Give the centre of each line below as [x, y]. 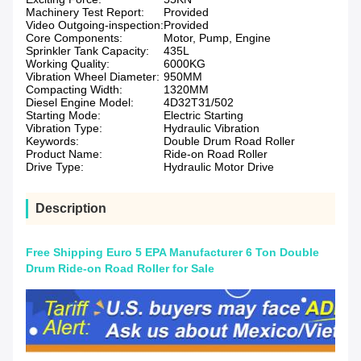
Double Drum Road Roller [229, 141]
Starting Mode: [63, 116]
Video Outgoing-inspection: [95, 25]
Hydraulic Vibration [212, 129]
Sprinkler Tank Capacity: [87, 51]
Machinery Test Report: [85, 12]
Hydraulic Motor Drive [219, 167]
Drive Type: [55, 167]
